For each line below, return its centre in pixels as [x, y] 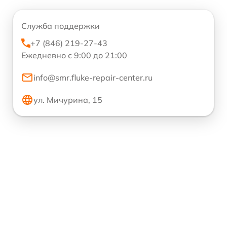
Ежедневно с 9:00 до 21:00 [74, 55]
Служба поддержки [61, 26]
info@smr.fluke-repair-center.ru [93, 78]
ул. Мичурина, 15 [68, 100]
